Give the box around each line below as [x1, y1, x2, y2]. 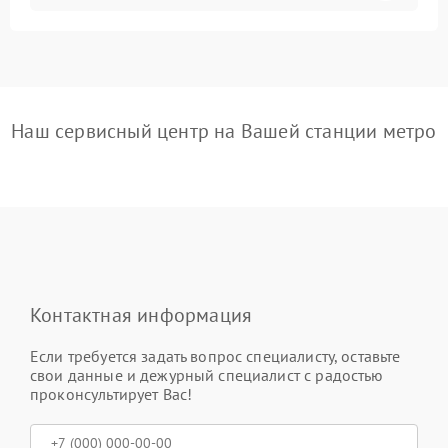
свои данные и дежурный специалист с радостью [30, 364, 384, 385]
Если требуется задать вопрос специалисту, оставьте [30, 345, 401, 366]
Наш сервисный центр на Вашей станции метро [11, 117, 437, 144]
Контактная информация [30, 301, 253, 328]
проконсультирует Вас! [30, 383, 193, 404]
